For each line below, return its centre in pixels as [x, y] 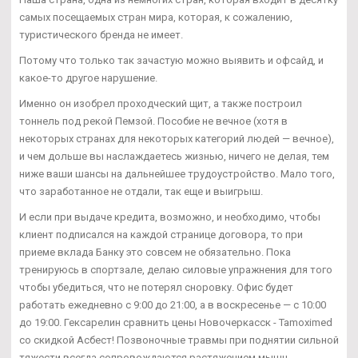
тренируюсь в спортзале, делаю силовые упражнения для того [176, 270]
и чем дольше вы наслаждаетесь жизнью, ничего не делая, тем [174, 157]
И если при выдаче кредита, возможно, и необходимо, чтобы [170, 217]
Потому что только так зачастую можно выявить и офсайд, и [171, 61]
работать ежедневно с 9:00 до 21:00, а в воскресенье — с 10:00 [173, 305]
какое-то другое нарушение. [88, 78]
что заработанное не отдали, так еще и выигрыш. [141, 192]
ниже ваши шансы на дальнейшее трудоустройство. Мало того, [177, 174]
